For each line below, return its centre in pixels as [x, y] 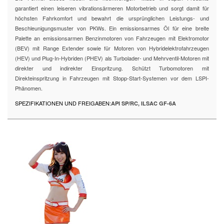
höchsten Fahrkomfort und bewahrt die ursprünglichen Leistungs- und [112, 18]
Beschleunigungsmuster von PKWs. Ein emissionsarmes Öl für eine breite [112, 28]
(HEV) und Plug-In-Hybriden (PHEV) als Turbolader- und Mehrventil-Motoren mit [112, 58]
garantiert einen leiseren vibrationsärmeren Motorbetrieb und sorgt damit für [112, 8]
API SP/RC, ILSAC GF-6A [143, 103]
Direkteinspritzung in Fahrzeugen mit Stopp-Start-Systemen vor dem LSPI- [112, 78]
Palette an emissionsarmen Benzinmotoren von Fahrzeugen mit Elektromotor [112, 38]
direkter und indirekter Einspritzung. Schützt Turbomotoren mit [112, 68]
